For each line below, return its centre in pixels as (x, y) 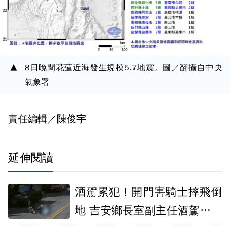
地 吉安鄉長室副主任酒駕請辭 (148, 210)
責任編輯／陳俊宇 (47, 119)
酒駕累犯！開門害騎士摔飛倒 (148, 192)
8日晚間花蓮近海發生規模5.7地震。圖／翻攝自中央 (123, 68)
